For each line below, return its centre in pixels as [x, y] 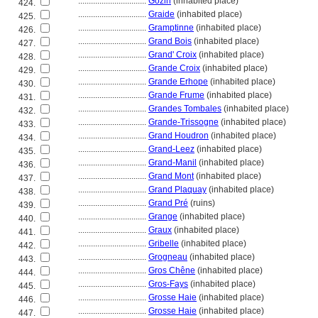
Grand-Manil [172, 163]
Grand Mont [171, 176]
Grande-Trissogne [183, 122]
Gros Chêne [172, 270]
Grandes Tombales [185, 109]
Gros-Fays [168, 284]
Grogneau [168, 257]
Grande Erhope [178, 82]
